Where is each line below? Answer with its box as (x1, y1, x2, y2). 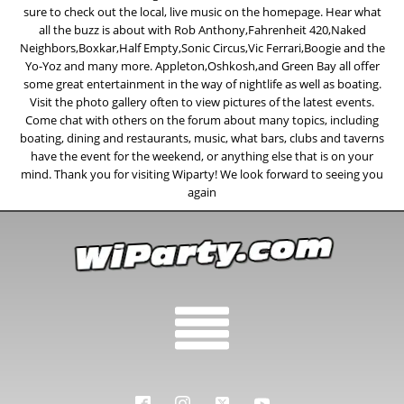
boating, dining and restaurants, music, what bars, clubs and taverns (20, 129, 384, 146)
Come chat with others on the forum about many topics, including (25, 111, 379, 128)
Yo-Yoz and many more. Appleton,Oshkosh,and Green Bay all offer (24, 57, 380, 74)
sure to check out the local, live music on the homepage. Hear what (23, 3, 381, 20)
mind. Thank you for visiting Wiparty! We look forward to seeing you (21, 165, 383, 182)
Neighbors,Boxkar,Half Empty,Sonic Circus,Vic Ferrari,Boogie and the (19, 39, 385, 56)
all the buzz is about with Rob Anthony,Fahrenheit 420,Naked (38, 21, 366, 38)
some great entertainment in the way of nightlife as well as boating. (23, 75, 381, 92)
